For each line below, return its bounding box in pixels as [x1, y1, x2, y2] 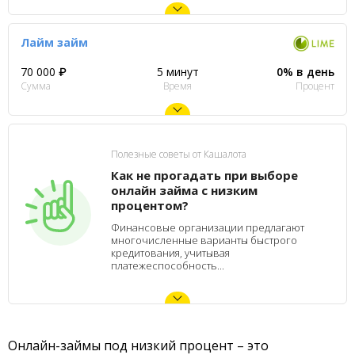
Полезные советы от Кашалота [111, 147, 246, 161]
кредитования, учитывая [111, 246, 230, 260]
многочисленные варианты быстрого [111, 233, 297, 247]
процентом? [111, 197, 189, 213]
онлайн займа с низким [111, 182, 258, 198]
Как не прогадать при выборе [111, 167, 298, 183]
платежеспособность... [111, 258, 224, 273]
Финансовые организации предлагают [111, 220, 304, 235]
